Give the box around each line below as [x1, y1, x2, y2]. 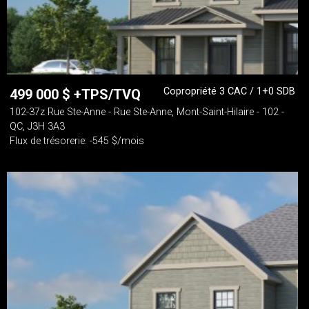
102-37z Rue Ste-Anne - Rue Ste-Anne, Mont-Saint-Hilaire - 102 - [10, 106, 284, 118]
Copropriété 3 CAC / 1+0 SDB [163, 86, 295, 97]
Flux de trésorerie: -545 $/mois [10, 135, 144, 147]
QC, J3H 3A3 [10, 121, 65, 132]
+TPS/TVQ [74, 86, 141, 103]
